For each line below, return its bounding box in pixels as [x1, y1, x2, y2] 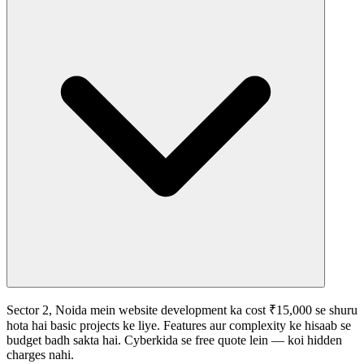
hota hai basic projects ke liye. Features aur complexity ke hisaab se [6, 318, 351, 333]
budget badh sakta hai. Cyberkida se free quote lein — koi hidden [6, 333, 342, 348]
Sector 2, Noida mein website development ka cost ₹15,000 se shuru [6, 303, 357, 318]
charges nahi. [6, 348, 74, 362]
